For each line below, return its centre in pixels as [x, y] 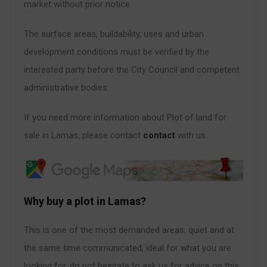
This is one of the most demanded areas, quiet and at [129, 230]
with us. [191, 135]
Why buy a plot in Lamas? [85, 201]
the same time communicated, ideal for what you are [128, 248]
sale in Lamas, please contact [83, 135]
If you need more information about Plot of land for [125, 117]
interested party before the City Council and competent [132, 69]
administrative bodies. [66, 87]
